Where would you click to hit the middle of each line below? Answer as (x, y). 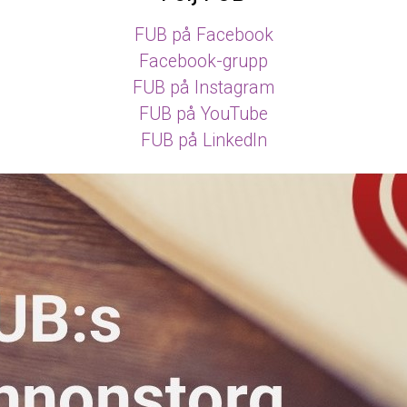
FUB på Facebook (203, 35)
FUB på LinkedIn (203, 140)
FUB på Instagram (203, 87)
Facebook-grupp (203, 61)
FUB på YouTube (203, 114)
